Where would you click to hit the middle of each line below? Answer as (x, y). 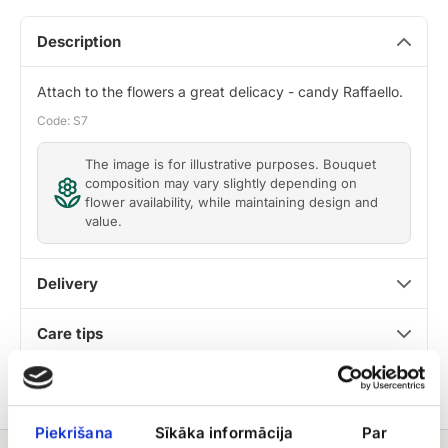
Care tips (70, 334)
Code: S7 (62, 121)
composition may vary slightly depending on (221, 183)
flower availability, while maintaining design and (231, 202)
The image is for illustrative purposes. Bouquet (230, 164)
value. (103, 221)
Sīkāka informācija (224, 433)
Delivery (67, 284)
